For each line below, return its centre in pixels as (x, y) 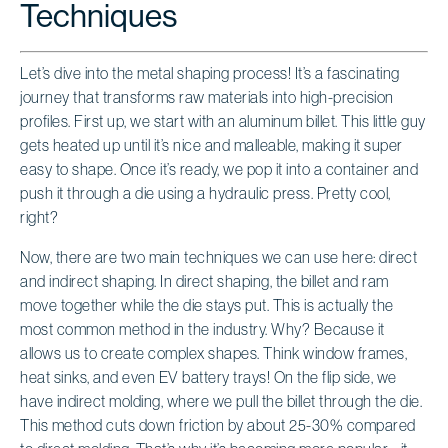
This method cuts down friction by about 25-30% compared (218, 424)
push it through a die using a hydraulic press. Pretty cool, (205, 192)
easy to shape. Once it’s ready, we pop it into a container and (219, 168)
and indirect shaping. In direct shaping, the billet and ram (204, 280)
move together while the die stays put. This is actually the (207, 304)
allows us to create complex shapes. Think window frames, (213, 352)
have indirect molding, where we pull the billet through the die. (221, 400)
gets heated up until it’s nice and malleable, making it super (211, 144)
